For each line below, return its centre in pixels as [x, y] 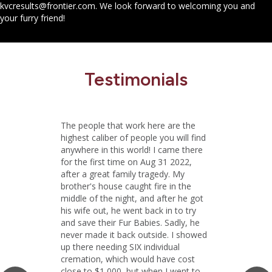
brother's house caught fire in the [126, 186]
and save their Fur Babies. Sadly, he [130, 223]
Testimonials [136, 79]
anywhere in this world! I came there [132, 150]
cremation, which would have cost [128, 259]
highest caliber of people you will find [133, 138]
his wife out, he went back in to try [128, 210]
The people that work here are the [128, 125]
